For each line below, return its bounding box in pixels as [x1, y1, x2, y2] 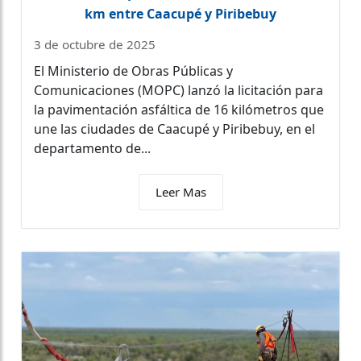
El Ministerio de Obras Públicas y [34, 62, 233, 81]
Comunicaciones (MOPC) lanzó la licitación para [34, 81, 323, 100]
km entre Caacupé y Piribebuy [85, 5, 276, 23]
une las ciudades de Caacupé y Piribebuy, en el [34, 120, 315, 139]
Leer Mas [155, 184, 206, 201]
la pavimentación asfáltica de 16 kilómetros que [34, 101, 324, 119]
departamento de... [34, 139, 151, 158]
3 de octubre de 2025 [34, 36, 156, 53]
